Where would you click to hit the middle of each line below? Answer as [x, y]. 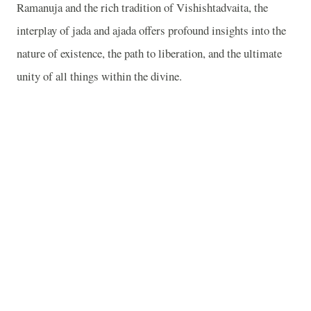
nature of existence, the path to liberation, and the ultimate [149, 53]
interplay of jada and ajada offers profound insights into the [151, 30]
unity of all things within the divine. [99, 76]
